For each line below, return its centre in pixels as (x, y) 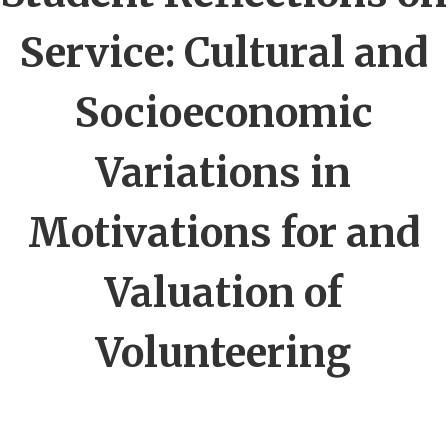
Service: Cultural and (224, 53)
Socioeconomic (224, 113)
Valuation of (224, 293)
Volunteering (224, 353)
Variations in (224, 173)
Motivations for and (224, 233)
